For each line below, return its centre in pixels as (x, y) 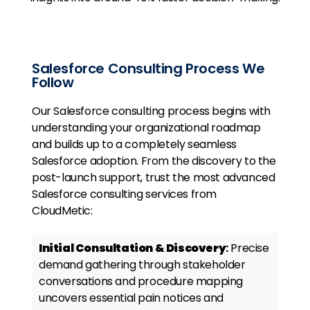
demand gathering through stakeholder (142, 265)
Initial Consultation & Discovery (133, 248)
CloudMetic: (62, 211)
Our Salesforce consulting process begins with (152, 111)
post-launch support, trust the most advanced (154, 178)
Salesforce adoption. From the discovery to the (154, 161)
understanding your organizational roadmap (146, 128)
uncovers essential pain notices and (131, 298)
